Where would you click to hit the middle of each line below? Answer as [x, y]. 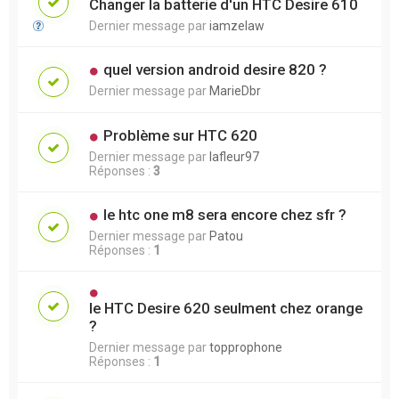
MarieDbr [235, 90]
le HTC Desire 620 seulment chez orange [226, 308]
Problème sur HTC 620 [180, 135]
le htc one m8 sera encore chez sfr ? [224, 214]
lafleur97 [234, 156]
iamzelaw [237, 25]
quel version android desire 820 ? [215, 69]
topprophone [246, 347]
